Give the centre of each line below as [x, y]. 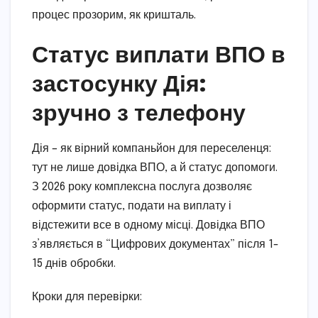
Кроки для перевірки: [87, 297]
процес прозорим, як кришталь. [114, 15]
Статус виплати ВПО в [159, 53]
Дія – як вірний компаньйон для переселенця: [152, 148]
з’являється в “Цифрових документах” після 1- [155, 244]
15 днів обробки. [74, 263]
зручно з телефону [139, 111]
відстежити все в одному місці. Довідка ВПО [148, 225]
